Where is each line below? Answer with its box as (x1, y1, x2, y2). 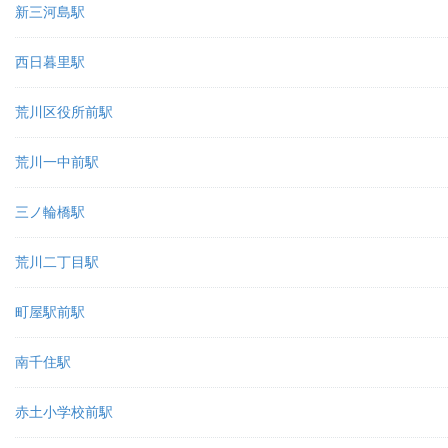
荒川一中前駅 (15, 154, 99, 170)
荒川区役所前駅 (15, 104, 113, 120)
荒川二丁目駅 (15, 254, 99, 270)
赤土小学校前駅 (15, 404, 113, 420)
